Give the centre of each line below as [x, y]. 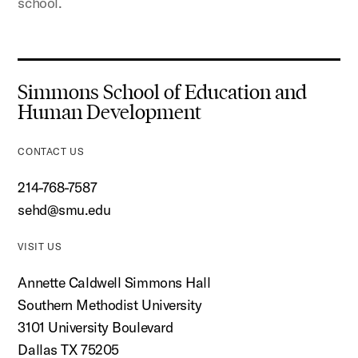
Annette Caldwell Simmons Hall [114, 282]
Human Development [110, 112]
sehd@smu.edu [64, 209]
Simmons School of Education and [163, 92]
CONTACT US [51, 151]
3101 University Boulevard [95, 327]
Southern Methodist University [110, 304]
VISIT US [40, 246]
